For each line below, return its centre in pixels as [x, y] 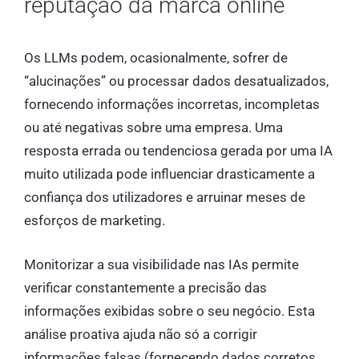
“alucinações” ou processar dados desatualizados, [176, 81]
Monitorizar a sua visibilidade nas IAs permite [161, 264]
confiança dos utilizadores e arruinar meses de [165, 198]
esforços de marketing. [95, 221]
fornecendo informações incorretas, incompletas [172, 105]
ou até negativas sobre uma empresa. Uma [153, 128]
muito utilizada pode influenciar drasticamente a [169, 174]
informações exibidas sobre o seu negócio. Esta [169, 311]
